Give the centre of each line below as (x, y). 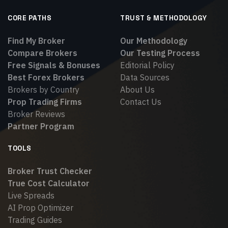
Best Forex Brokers (46, 78)
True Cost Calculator (49, 183)
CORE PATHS (30, 18)
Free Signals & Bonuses (54, 65)
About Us (137, 90)
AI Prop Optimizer (40, 208)
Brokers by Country (44, 90)
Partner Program (41, 126)
